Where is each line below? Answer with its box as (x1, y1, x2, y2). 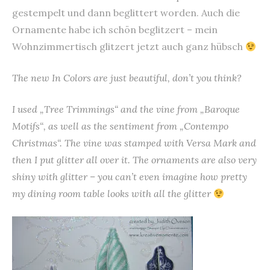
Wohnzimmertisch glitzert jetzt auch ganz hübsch (12, 40, 245, 52)
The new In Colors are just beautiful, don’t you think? (12, 71, 242, 84)
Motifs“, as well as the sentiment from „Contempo (12, 119, 228, 132)
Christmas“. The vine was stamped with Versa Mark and (12, 136, 256, 149)
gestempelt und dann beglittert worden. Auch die (12, 6, 240, 19)
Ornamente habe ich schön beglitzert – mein (12, 23, 218, 36)
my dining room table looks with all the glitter (12, 187, 213, 199)
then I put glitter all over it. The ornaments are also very (12, 153, 257, 166)
